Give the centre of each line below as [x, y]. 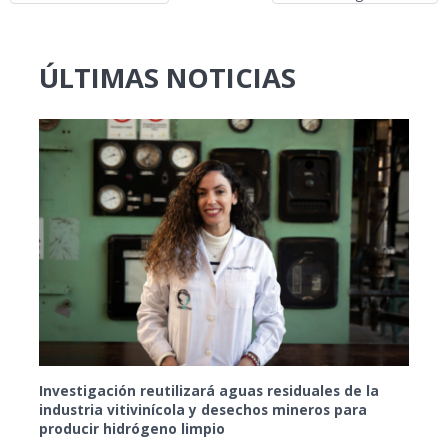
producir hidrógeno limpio [132, 428]
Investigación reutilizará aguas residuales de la [209, 390]
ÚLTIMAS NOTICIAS [168, 78]
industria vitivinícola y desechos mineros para [203, 409]
